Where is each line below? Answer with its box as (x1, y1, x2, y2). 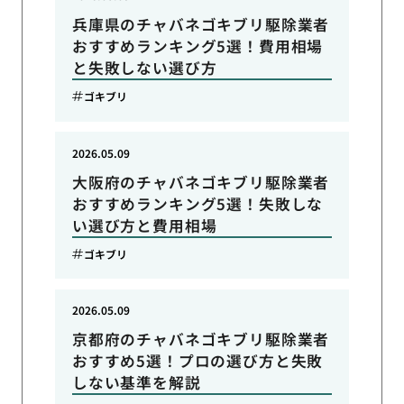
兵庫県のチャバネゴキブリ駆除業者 (71, 13, 330, 35)
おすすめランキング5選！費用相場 (71, 34, 324, 57)
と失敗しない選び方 (71, 56, 217, 78)
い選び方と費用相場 (71, 214, 217, 236)
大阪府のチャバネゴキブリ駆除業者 (71, 170, 330, 193)
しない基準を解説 (71, 372, 201, 394)
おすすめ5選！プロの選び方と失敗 (71, 350, 324, 372)
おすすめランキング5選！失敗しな (71, 192, 324, 215)
